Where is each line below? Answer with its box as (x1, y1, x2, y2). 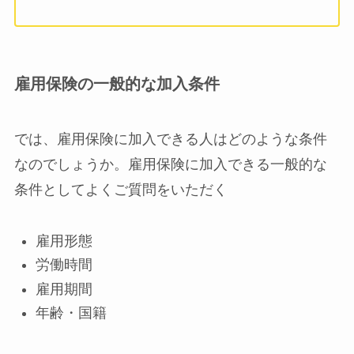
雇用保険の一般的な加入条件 (13, 75, 220, 93)
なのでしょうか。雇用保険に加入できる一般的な (13, 156, 327, 172)
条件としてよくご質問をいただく (13, 181, 228, 198)
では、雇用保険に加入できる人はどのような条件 (13, 130, 327, 147)
